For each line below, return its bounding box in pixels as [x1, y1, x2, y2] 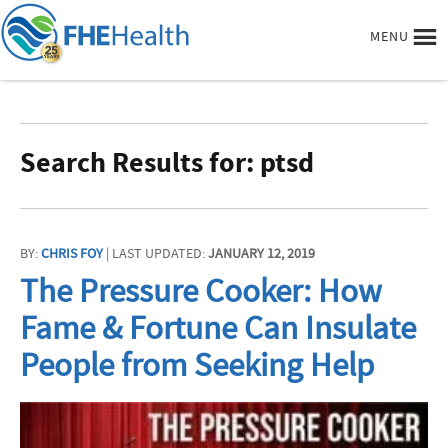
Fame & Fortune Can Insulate [20, 307, 416, 349]
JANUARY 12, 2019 [208, 244, 315, 262]
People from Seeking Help [20, 344, 374, 386]
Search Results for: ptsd [20, 144, 314, 181]
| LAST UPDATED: [103, 244, 208, 262]
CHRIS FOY [41, 244, 103, 262]
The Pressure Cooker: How [20, 270, 382, 312]
